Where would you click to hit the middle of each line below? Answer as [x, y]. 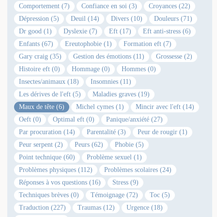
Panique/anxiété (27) [134, 119]
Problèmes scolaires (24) [138, 170]
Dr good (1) [35, 31]
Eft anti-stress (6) [167, 31]
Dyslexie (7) [80, 31]
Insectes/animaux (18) [49, 81]
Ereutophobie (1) [88, 44]
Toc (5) [160, 195]
